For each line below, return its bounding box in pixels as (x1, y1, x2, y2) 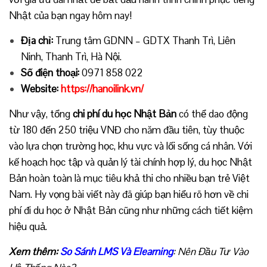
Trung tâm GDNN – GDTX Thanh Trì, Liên (53, 33, 235, 47)
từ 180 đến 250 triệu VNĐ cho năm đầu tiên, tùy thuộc (9, 123, 244, 136)
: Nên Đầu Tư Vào (173, 244, 249, 258)
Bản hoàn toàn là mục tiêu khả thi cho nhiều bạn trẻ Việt (9, 171, 250, 185)
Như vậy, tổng (9, 107, 73, 120)
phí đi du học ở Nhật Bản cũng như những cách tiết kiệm (9, 203, 253, 217)
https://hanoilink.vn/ (61, 82, 144, 95)
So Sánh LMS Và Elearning (60, 244, 173, 258)
